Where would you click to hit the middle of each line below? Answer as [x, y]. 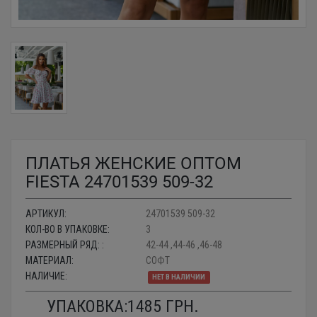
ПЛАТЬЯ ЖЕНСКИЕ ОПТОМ [133, 163]
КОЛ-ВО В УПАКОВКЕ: [68, 229]
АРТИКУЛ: [46, 213]
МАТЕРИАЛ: [50, 260]
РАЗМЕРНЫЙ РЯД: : [65, 244]
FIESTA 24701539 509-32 [119, 181]
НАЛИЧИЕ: [46, 276]
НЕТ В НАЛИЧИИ [179, 277]
